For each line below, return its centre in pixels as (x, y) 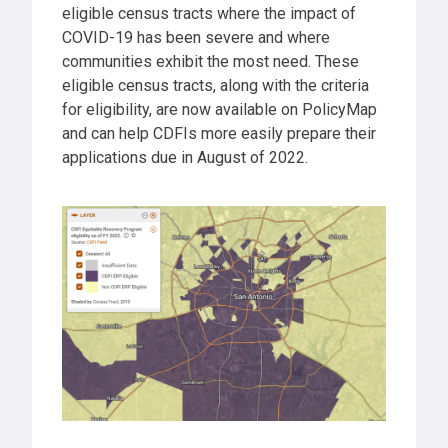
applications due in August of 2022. (185, 157)
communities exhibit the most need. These (210, 61)
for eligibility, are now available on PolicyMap (219, 109)
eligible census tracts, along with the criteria (215, 85)
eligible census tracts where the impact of (209, 13)
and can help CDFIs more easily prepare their (219, 133)
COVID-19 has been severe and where (196, 37)
